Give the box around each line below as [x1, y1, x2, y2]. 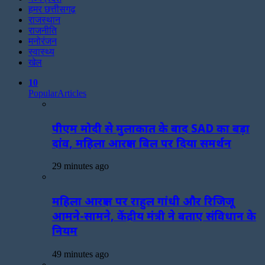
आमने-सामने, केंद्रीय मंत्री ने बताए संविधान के [52, 208, 256, 224]
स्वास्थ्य [28, 47, 54, 57]
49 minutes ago [52, 248, 109, 259]
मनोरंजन [28, 36, 57, 46]
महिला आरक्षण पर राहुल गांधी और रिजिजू [52, 193, 234, 209]
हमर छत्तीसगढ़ [28, 4, 76, 14]
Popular [28, 88, 57, 98]
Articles [57, 88, 86, 98]
